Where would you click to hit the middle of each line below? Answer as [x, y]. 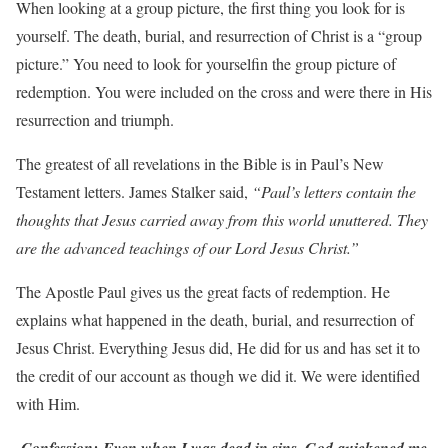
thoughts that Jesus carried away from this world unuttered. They [222, 219]
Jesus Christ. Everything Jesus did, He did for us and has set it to [218, 347]
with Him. [48, 403]
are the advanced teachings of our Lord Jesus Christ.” [187, 247]
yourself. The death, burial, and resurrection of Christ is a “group [219, 35]
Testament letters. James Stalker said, [134, 191]
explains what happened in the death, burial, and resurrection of [215, 319]
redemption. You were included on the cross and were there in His [224, 91]
